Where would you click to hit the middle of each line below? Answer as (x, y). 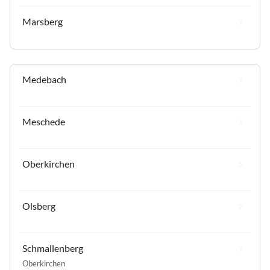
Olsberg (39, 206)
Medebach (44, 79)
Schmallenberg (53, 248)
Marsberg (42, 21)
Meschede (44, 121)
